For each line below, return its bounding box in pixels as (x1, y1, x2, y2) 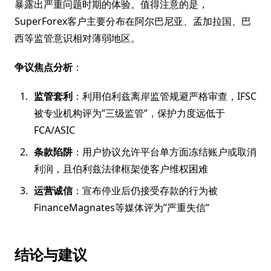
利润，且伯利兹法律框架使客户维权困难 (34, 162, 208, 175)
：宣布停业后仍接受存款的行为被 (73, 184, 218, 197)
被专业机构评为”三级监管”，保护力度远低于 (34, 106, 225, 120)
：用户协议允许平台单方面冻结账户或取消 (73, 145, 256, 158)
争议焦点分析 (15, 60, 73, 74)
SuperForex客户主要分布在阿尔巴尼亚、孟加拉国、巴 (15, 15, 251, 28)
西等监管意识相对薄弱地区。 (15, 31, 140, 45)
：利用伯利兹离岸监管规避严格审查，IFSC (73, 90, 256, 103)
